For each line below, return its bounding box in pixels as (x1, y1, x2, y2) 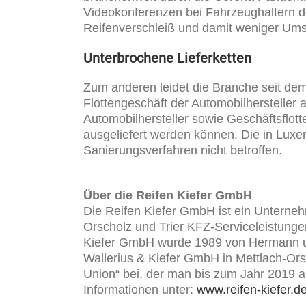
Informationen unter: (83, 282, 197, 296)
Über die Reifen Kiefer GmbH (83, 188, 252, 202)
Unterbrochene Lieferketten (83, 49, 251, 66)
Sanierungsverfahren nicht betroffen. (83, 143, 282, 157)
